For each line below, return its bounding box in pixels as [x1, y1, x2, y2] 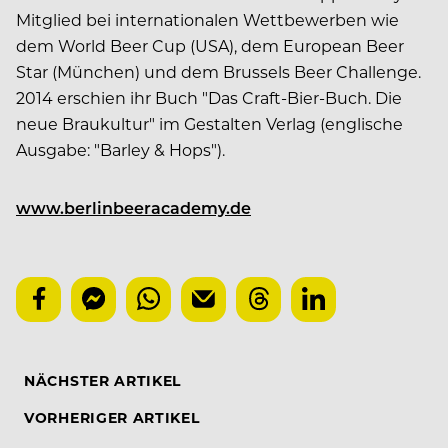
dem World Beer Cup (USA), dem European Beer [16, 34, 404, 56]
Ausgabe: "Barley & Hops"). [16, 138, 225, 160]
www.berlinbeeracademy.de [16, 196, 251, 218]
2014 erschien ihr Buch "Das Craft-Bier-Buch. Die [16, 86, 402, 108]
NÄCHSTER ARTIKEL [24, 370, 182, 390]
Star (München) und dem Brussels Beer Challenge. [16, 60, 421, 82]
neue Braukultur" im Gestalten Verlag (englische [16, 112, 403, 134]
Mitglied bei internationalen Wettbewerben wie [16, 8, 399, 30]
